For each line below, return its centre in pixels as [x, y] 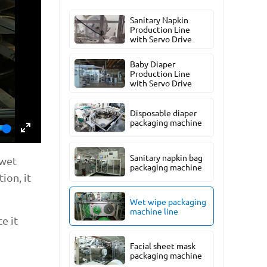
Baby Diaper [153, 64]
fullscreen [49, 161]
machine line [154, 211]
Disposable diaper [164, 113]
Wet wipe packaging [168, 201]
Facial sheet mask [163, 246]
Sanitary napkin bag [167, 157]
